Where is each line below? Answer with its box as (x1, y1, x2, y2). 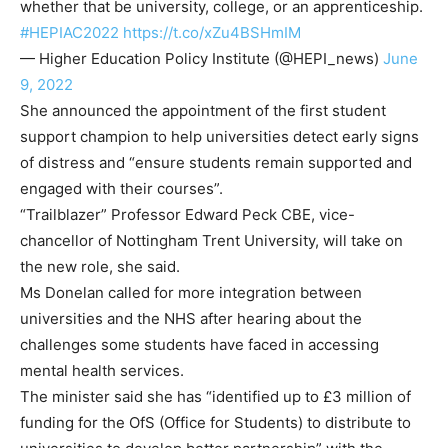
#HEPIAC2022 (20, 22, 119, 42)
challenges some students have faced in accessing (20, 334, 379, 354)
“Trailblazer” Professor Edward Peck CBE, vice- (20, 204, 355, 224)
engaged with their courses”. (20, 178, 223, 198)
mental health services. (20, 360, 184, 380)
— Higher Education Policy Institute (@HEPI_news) (20, 48, 383, 68)
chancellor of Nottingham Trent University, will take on (20, 230, 403, 250)
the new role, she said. (20, 256, 180, 276)
